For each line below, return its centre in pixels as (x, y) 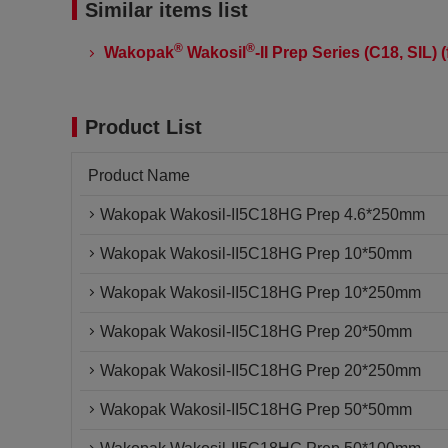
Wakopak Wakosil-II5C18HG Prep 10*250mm (260, 292)
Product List (143, 127)
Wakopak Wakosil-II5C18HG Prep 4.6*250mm (262, 214)
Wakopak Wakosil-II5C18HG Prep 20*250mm (260, 370)
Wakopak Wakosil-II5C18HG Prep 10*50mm (256, 253)
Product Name (139, 175)
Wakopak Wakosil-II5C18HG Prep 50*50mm (256, 409)
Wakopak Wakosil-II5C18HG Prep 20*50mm (256, 331)
